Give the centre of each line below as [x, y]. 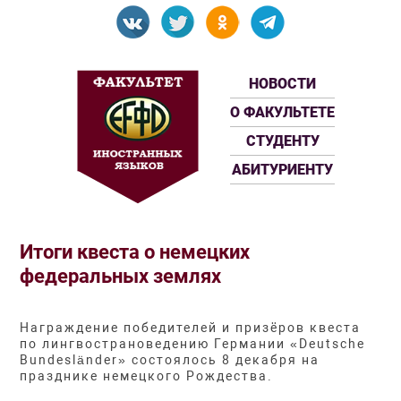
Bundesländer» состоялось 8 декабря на [170, 360]
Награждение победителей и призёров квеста [191, 328]
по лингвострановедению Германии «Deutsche [193, 344]
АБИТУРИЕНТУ [282, 170]
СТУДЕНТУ [282, 141]
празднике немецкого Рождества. [147, 376]
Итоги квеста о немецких [135, 252]
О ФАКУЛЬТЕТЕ [282, 112]
